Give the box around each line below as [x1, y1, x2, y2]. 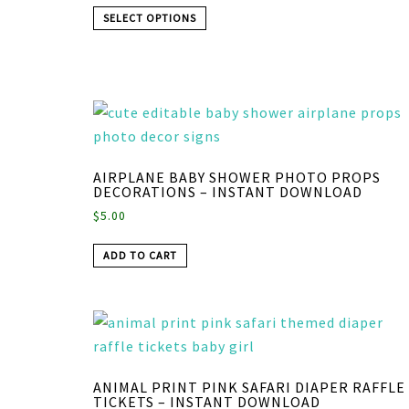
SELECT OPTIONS [103, 11, 196, 25]
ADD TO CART [103, 247, 177, 262]
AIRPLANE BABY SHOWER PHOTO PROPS [93, 167, 381, 186]
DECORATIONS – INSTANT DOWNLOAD [93, 182, 362, 201]
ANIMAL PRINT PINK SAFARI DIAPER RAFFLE [93, 378, 405, 397]
